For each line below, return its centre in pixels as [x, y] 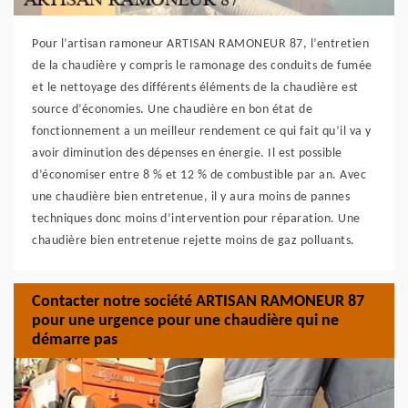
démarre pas [75, 340]
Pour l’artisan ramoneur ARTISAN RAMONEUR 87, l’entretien [200, 44]
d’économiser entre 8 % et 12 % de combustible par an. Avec [199, 175]
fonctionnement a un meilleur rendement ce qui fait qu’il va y [202, 132]
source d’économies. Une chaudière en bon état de [172, 110]
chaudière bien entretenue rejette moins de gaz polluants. [194, 241]
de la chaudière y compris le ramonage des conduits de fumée [202, 66]
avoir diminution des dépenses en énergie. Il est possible [187, 153]
